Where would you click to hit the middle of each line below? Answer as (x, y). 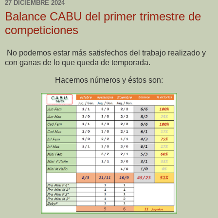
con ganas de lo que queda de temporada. (78, 63)
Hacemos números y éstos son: (109, 80)
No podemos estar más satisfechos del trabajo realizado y (105, 53)
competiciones (42, 30)
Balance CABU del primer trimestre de (103, 16)
